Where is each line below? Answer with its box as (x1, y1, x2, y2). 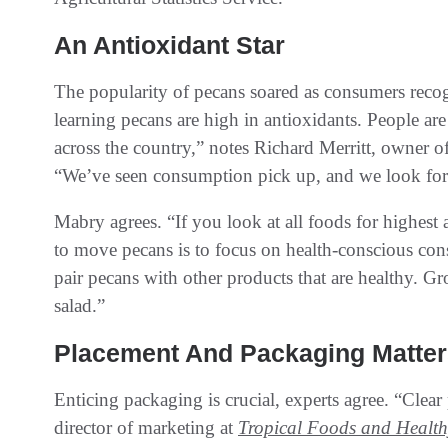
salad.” (54, 294, 105, 316)
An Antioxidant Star (54, 30, 285, 59)
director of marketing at (54, 416, 238, 438)
